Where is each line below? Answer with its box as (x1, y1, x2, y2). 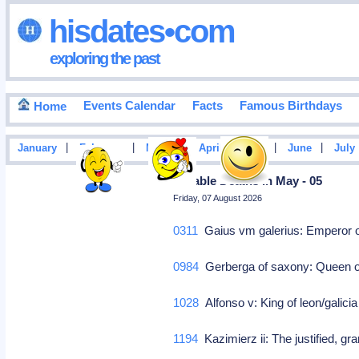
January (17, 143, 57, 155)
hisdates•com (41, 13, 235, 49)
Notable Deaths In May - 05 (173, 174, 323, 188)
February (79, 143, 123, 155)
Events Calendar (83, 99, 175, 113)
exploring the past (49, 49, 159, 67)
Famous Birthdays (239, 99, 342, 113)
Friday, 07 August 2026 (173, 193, 263, 203)
